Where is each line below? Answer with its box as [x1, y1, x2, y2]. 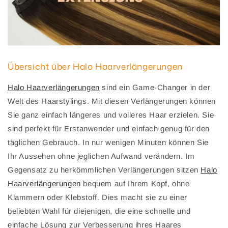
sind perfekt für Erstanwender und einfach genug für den [8, 124, 210, 133]
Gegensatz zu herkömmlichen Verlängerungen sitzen [8, 165, 201, 175]
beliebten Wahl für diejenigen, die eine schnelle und [8, 207, 191, 216]
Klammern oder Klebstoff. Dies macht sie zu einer [8, 193, 187, 202]
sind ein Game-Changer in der [99, 83, 211, 92]
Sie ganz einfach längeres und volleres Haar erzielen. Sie [8, 110, 214, 120]
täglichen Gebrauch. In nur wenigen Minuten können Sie [8, 138, 209, 147]
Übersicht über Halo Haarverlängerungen [8, 60, 183, 73]
